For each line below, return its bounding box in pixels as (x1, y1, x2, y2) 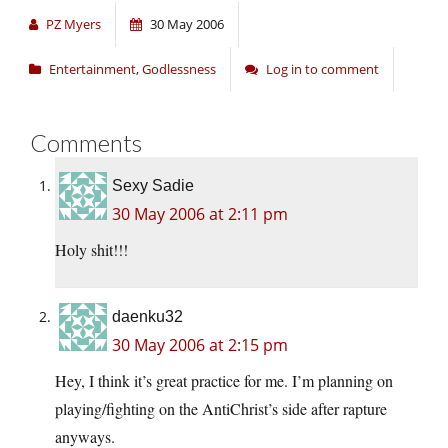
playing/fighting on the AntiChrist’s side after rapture (55, 397, 387, 419)
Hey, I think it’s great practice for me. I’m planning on (55, 369, 393, 391)
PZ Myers (46, 14, 101, 33)
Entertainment (49, 59, 136, 78)
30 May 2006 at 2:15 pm (112, 333, 288, 356)
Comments (30, 127, 142, 157)
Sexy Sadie (112, 176, 194, 194)
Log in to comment (266, 59, 379, 78)
